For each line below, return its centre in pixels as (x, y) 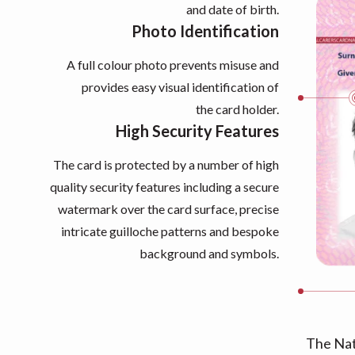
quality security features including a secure (164, 187)
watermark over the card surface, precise (168, 209)
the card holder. (237, 109)
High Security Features (197, 131)
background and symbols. (209, 254)
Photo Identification (205, 31)
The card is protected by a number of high (166, 165)
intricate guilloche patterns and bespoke (170, 231)
